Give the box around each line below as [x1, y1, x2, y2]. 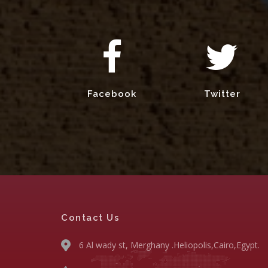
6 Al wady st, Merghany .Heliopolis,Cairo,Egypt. [79, 239, 260, 251]
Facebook [87, 89, 136, 100]
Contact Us [61, 212, 120, 224]
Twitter [203, 89, 240, 100]
